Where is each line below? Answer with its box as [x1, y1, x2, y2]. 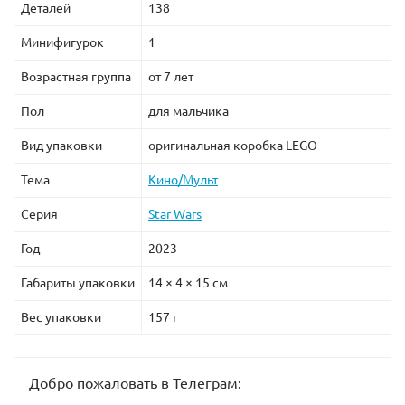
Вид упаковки [21, 138, 102, 154]
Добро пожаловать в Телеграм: [29, 375, 241, 392]
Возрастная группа [21, 70, 131, 85]
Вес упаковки [21, 310, 101, 325]
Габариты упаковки [21, 276, 135, 291]
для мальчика [148, 104, 229, 119]
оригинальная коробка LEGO [148, 138, 317, 154]
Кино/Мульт [148, 173, 218, 188]
